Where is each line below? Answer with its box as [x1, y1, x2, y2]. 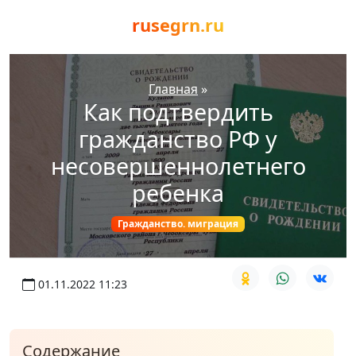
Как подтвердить [83, 96, 273, 127]
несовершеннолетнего [50, 150, 306, 181]
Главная [149, 80, 198, 98]
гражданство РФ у [79, 123, 277, 154]
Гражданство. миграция [118, 217, 238, 230]
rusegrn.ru [132, 14, 224, 37]
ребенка [132, 177, 224, 208]
